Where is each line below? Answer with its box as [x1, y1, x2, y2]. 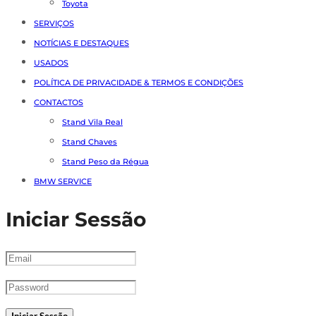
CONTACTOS [34, 97, 83, 107]
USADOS [34, 57, 68, 68]
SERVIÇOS [34, 18, 74, 28]
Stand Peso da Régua [62, 156, 149, 166]
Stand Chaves [62, 136, 117, 147]
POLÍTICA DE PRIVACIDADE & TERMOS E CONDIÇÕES [34, 77, 243, 87]
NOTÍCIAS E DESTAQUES [34, 37, 129, 48]
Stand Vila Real [62, 116, 123, 127]
